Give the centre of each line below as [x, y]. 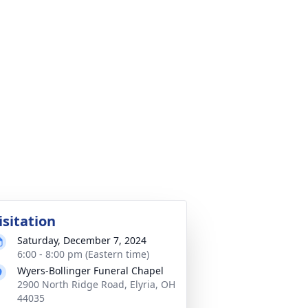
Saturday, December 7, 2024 [82, 240]
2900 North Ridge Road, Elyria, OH [96, 284]
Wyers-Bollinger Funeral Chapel [90, 271]
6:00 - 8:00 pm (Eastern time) [83, 254]
